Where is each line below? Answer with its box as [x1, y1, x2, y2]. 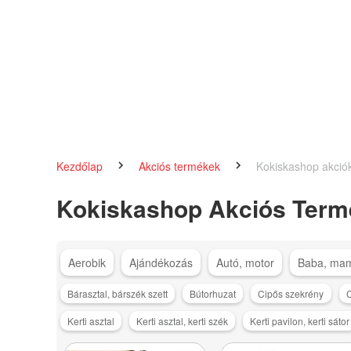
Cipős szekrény [258, 286, 324, 300]
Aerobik [67, 255, 106, 271]
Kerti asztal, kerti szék [136, 313, 229, 327]
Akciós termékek [138, 157, 223, 174]
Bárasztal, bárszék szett [67, 286, 168, 300]
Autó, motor [215, 255, 274, 271]
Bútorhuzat [190, 286, 237, 300]
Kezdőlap [56, 157, 106, 174]
